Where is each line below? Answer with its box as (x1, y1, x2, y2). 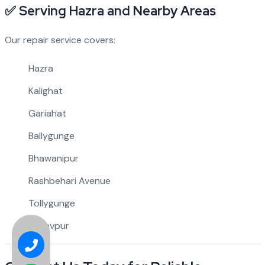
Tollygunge (28, 197, 75, 209)
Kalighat (28, 85, 63, 97)
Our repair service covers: (4, 34, 115, 46)
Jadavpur (28, 219, 69, 232)
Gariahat (28, 107, 66, 119)
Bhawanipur (28, 152, 79, 164)
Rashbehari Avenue (28, 174, 111, 187)
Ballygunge (28, 130, 75, 142)
